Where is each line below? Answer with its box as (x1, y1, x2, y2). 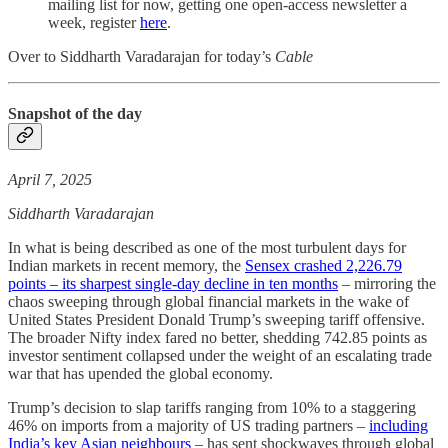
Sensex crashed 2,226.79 (245, 257, 402, 275)
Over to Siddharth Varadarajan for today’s (8, 47, 275, 65)
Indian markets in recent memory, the (8, 257, 245, 275)
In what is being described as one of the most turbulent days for (8, 239, 406, 257)
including (369, 417, 428, 435)
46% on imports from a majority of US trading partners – (8, 417, 369, 435)
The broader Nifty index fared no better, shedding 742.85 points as (8, 329, 427, 347)
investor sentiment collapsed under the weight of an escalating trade (8, 347, 432, 365)
